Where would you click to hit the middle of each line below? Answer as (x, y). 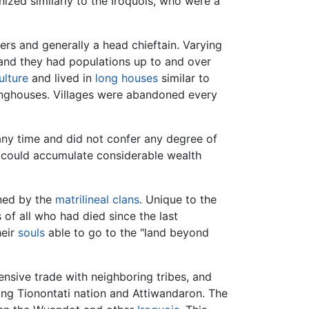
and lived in (62, 78)
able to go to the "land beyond (127, 232)
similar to (184, 78)
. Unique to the (178, 199)
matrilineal (82, 199)
